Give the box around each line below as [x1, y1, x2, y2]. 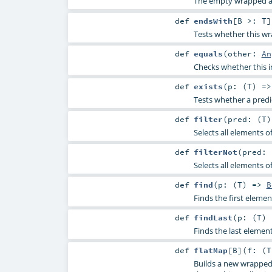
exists [193, 81, 223, 91]
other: [227, 48, 262, 58]
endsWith [193, 15, 233, 25]
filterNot [193, 146, 237, 157]
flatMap [193, 245, 228, 256]
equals [193, 48, 223, 58]
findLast [193, 212, 233, 223]
